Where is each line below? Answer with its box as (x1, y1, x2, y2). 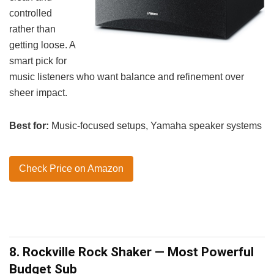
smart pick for (9, 55, 67, 66)
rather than (9, 23, 56, 34)
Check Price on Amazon (19, 163, 124, 174)
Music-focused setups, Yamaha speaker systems (49, 120, 262, 131)
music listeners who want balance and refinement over (9, 71, 244, 82)
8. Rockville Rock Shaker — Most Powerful (9, 244, 254, 259)
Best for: (9, 120, 49, 131)
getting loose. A (9, 39, 75, 50)
